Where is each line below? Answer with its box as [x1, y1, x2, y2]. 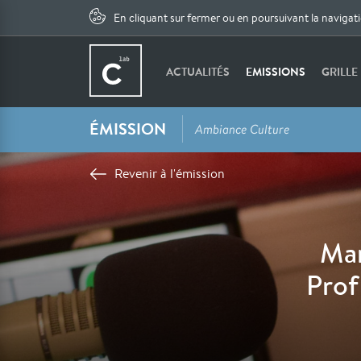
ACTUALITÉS [166, 64, 230, 80]
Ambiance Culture [195, 121, 290, 138]
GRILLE [322, 64, 359, 80]
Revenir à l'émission [114, 165, 225, 182]
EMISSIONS [246, 64, 306, 80]
